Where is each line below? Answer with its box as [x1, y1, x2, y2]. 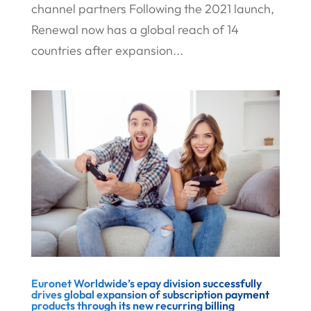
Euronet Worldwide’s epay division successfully [31, 276, 262, 290]
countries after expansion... [31, 42, 183, 58]
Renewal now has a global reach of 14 [31, 22, 239, 37]
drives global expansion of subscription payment [31, 287, 269, 301]
